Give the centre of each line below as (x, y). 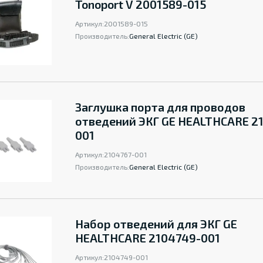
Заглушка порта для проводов (160, 107)
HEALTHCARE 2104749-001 (148, 238)
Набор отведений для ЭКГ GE (156, 224)
